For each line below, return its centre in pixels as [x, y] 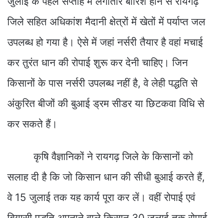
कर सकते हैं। [32, 124]
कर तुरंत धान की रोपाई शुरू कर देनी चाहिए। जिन [98, 62]
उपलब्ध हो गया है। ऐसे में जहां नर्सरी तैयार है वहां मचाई [105, 42]
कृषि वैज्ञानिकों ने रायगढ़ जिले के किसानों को [100, 156]
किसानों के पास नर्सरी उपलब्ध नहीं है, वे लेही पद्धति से [102, 83]
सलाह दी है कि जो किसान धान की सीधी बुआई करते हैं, [106, 177]
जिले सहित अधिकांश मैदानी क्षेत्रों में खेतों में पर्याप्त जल [106, 21]
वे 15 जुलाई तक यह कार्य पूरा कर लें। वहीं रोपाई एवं [101, 197]
